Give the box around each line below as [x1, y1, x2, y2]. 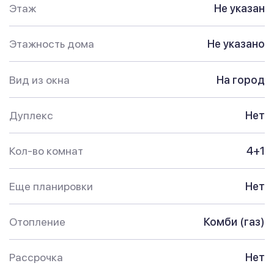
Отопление [9, 215, 65, 229]
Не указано [207, 37, 265, 51]
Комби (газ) [204, 215, 265, 229]
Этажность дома [9, 37, 94, 51]
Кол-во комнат [9, 144, 83, 158]
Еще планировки [9, 180, 93, 193]
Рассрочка [9, 251, 63, 264]
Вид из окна [9, 73, 70, 86]
